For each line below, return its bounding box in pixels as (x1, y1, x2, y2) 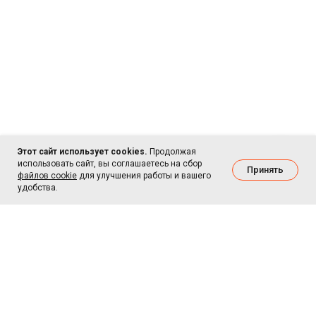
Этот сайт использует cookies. (18, 147, 147, 157)
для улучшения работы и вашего (77, 171, 211, 181)
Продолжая (147, 147, 196, 157)
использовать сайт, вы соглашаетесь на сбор (18, 159, 202, 169)
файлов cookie (18, 171, 77, 181)
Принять (247, 164, 284, 175)
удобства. (18, 183, 58, 193)
